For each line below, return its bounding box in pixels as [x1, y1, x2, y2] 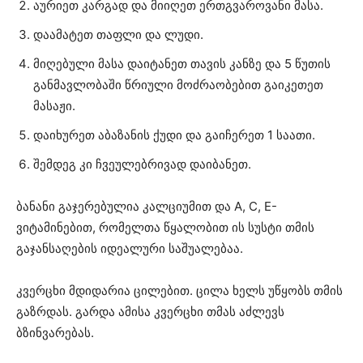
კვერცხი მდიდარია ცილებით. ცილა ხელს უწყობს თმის [16, 282, 343, 298]
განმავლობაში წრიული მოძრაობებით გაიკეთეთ [33, 76, 323, 92]
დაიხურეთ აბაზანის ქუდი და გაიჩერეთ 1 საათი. [33, 126, 315, 143]
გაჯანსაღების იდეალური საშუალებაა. [16, 240, 243, 256]
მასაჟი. [33, 97, 75, 113]
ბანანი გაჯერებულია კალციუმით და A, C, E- [16, 198, 277, 214]
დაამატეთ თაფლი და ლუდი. [33, 26, 203, 42]
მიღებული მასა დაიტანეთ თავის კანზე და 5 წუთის [33, 55, 331, 71]
